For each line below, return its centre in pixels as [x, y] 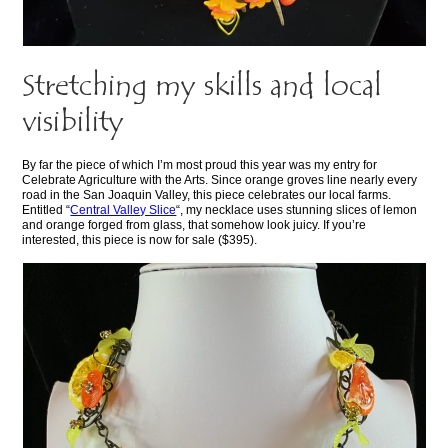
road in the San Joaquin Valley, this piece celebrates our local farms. [207, 194]
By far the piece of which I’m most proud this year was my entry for [200, 164]
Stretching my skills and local [202, 87]
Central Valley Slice [123, 209]
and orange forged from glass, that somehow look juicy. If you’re [194, 224]
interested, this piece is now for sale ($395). [140, 239]
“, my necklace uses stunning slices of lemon [297, 209]
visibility [73, 123]
